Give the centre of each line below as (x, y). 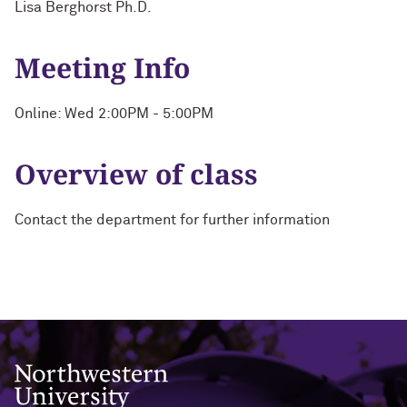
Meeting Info (102, 68)
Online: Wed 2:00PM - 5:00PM (114, 114)
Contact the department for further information (172, 220)
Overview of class (136, 174)
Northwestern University (87, 371)
